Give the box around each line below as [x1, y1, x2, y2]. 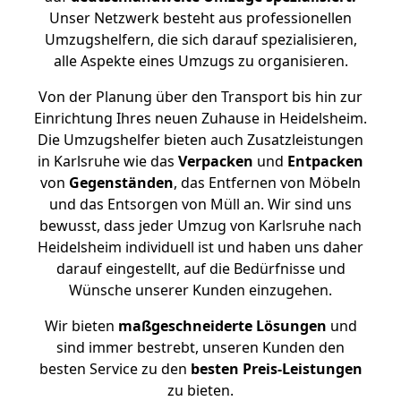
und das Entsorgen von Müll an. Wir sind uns [49, 194, 352, 214]
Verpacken [178, 151, 253, 171]
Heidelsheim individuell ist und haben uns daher [38, 237, 363, 257]
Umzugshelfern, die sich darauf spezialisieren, [44, 30, 357, 49]
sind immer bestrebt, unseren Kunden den [56, 337, 345, 357]
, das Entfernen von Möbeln [174, 173, 361, 192]
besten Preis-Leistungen [190, 359, 363, 379]
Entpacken [287, 151, 363, 171]
